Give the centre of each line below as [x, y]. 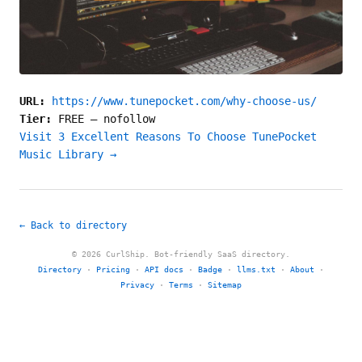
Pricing [113, 269]
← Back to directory [73, 225]
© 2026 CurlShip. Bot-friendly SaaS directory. [181, 254]
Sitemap [225, 285]
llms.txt [256, 269]
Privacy [137, 285]
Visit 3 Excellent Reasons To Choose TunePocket [168, 137]
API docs [164, 269]
